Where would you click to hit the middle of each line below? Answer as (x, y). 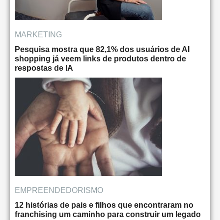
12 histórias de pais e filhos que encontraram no (104, 205)
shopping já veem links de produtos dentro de (100, 59)
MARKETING (38, 35)
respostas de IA (44, 68)
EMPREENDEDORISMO (59, 191)
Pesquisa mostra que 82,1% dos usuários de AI (102, 50)
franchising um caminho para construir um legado (108, 215)
